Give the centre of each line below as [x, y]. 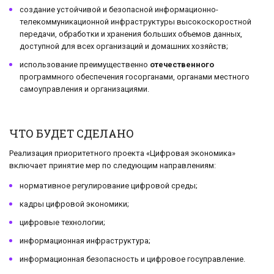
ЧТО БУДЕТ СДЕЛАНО [72, 133]
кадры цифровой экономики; [74, 204]
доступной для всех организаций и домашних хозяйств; [124, 46]
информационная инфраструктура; [85, 240]
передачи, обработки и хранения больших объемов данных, [131, 34]
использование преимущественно [85, 64]
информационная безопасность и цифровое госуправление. [132, 259]
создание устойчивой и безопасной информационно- [119, 9]
